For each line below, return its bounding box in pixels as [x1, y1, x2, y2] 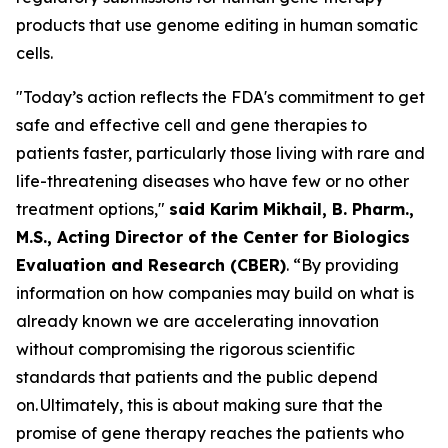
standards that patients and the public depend [16, 367, 378, 387]
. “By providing [286, 255, 399, 275]
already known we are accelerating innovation [16, 311, 379, 331]
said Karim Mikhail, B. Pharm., [169, 199, 414, 219]
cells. [16, 43, 53, 63]
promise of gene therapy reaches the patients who [16, 423, 404, 443]
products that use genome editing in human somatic [16, 15, 418, 35]
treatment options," [16, 199, 169, 219]
